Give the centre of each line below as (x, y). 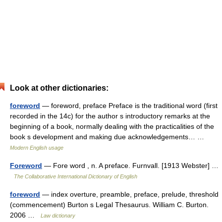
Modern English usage (37, 148)
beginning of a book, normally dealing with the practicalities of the (112, 126)
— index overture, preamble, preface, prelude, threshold (129, 194)
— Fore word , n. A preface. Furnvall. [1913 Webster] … (130, 166)
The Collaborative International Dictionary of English (76, 176)
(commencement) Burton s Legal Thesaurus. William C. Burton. (109, 205)
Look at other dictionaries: (59, 88)
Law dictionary (58, 216)
